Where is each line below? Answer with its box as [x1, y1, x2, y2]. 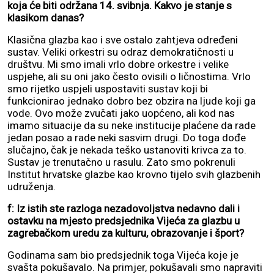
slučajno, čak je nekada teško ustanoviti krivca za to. [7, 143, 246, 156]
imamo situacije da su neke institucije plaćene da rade [7, 119, 256, 131]
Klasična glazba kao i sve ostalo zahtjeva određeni [7, 33, 238, 46]
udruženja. [7, 180, 56, 193]
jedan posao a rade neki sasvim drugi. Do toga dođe [7, 131, 246, 144]
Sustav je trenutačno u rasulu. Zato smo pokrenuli [7, 155, 235, 168]
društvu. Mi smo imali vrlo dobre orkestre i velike [7, 57, 229, 70]
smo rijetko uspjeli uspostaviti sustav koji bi [7, 82, 208, 95]
